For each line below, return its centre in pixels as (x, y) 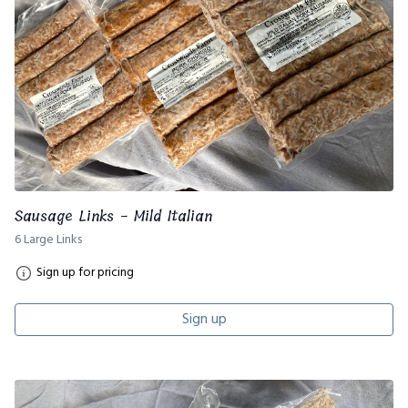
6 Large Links (48, 240)
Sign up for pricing (85, 272)
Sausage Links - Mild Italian (113, 216)
